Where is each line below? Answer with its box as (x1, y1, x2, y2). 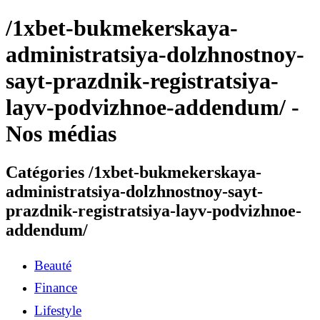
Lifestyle (34, 302, 81, 318)
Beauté (34, 257, 71, 273)
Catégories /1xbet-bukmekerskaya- (6, 162, 261, 181)
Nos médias (6, 121, 116, 147)
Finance (34, 280, 77, 296)
